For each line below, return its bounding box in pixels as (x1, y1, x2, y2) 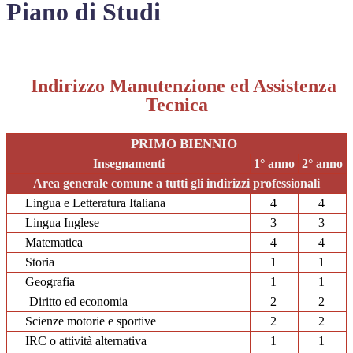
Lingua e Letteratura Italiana (24, 195, 165, 210)
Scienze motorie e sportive (24, 314, 156, 328)
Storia (24, 255, 54, 269)
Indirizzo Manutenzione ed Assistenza (31, 76, 337, 97)
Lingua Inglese (24, 215, 99, 229)
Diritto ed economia (10, 294, 128, 308)
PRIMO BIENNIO (130, 136, 237, 151)
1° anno (254, 156, 295, 170)
